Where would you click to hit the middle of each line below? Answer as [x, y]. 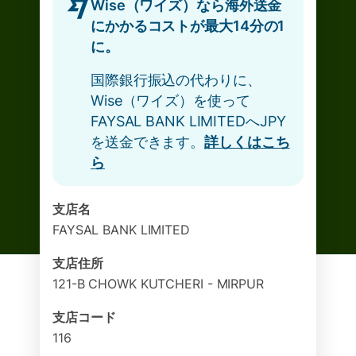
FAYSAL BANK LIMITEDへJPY [188, 121]
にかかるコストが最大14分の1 [188, 26]
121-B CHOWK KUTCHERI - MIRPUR [158, 284]
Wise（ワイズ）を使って [170, 101]
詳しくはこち [247, 142]
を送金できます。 [148, 142]
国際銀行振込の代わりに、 [176, 80]
